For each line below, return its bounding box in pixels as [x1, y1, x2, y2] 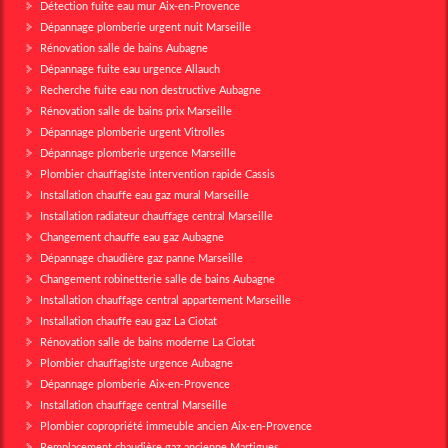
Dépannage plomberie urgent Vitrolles [40, 124, 225, 138]
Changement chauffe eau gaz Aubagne [40, 229, 224, 243]
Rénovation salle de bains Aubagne [40, 40, 208, 54]
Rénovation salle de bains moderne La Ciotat [40, 334, 255, 348]
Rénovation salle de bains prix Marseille [40, 103, 232, 117]
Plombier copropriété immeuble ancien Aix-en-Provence [40, 418, 312, 432]
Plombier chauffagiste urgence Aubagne [40, 355, 233, 369]
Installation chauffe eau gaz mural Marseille [40, 187, 249, 201]
